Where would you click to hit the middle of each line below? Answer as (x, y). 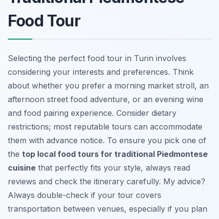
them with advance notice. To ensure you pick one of (107, 140)
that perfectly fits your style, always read (113, 167)
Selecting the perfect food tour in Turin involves (97, 58)
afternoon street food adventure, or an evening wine (106, 99)
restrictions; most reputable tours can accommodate (105, 126)
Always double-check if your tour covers (85, 195)
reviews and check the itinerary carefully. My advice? (107, 181)
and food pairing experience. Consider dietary (92, 113)
